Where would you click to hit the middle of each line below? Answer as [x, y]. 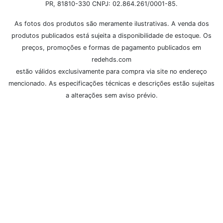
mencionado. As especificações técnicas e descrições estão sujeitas [111, 83]
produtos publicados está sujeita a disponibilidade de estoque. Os [111, 35]
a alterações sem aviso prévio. [111, 95]
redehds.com [111, 59]
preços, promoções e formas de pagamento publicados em [111, 47]
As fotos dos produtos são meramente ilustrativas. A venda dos [111, 23]
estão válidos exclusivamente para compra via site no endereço [111, 71]
